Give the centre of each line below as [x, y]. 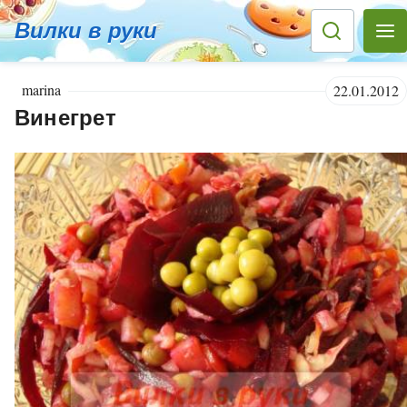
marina [41, 90]
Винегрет [65, 118]
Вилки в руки [86, 30]
